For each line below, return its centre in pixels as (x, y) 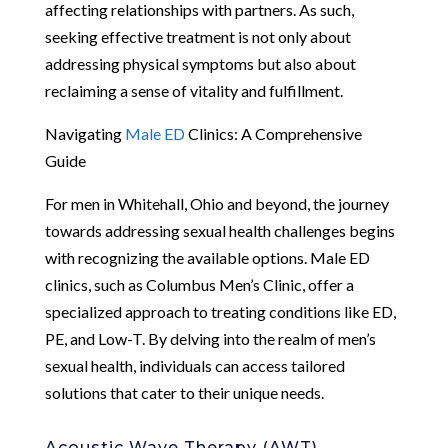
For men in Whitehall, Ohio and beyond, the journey (216, 203)
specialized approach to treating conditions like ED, (220, 311)
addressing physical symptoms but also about (200, 63)
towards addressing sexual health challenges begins (219, 230)
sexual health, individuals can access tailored (194, 365)
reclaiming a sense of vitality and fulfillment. (193, 90)
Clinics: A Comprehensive (273, 133)
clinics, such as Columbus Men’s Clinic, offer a (199, 284)
